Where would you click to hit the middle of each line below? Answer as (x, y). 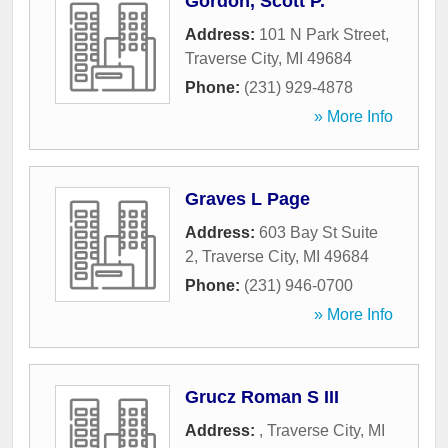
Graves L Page (247, 199)
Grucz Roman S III (262, 397)
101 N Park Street (322, 35)
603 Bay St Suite (318, 233)
